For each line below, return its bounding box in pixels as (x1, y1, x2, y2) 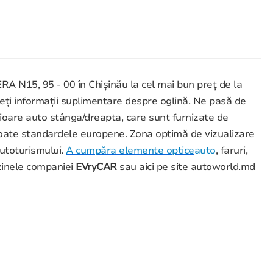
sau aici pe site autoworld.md (119, 160, 255, 174)
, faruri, (215, 144, 248, 158)
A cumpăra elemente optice (66, 144, 194, 158)
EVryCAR (76, 160, 120, 174)
